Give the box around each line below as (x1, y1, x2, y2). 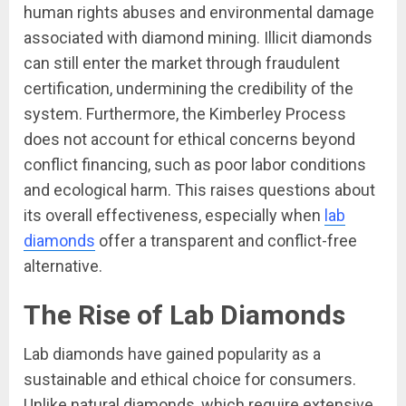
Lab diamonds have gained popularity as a (24, 344, 321, 363)
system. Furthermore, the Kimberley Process (24, 104, 346, 123)
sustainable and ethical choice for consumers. (24, 370, 356, 389)
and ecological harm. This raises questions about (24, 180, 375, 199)
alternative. (24, 256, 102, 275)
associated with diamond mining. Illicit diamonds (24, 28, 372, 47)
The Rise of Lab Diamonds (24, 299, 345, 331)
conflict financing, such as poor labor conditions (24, 155, 366, 174)
